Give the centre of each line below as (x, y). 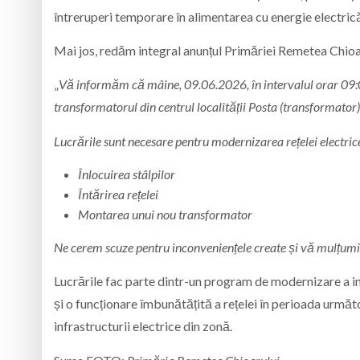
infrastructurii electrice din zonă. (143, 326)
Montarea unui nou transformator (165, 215)
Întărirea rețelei (119, 194)
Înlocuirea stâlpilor (128, 174)
